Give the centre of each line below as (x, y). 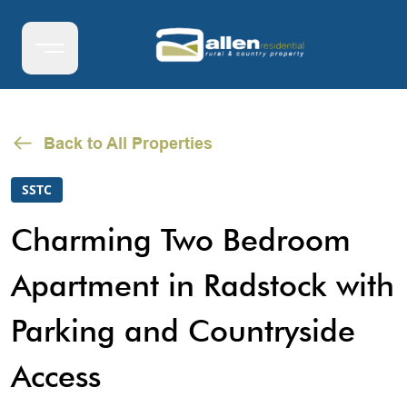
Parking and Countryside (183, 330)
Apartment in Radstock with (203, 285)
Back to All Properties (128, 143)
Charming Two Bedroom (181, 239)
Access (56, 376)
